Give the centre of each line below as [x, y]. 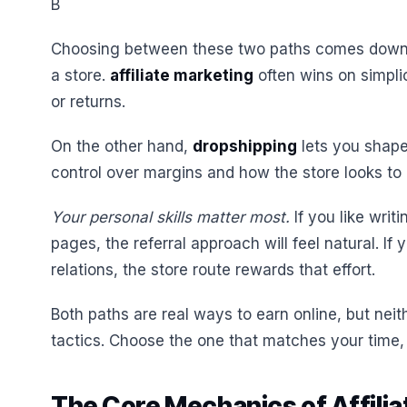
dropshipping [245, 146]
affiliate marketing [182, 75]
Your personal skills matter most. [170, 217]
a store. [80, 75]
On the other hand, [122, 146]
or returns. [88, 102]
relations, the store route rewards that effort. [213, 270]
